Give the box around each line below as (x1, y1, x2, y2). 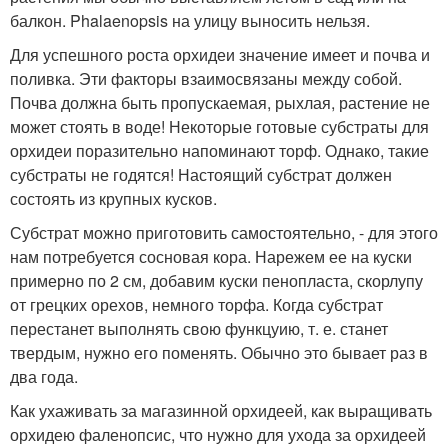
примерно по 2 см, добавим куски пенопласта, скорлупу (10, 269, 423, 293)
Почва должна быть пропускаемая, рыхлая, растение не (10, 91, 430, 115)
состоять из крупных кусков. (10, 187, 217, 211)
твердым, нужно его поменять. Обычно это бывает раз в (10, 341, 428, 365)
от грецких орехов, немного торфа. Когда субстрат (10, 293, 383, 317)
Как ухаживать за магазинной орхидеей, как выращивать (10, 399, 432, 423)
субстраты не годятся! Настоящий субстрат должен (10, 163, 392, 187)
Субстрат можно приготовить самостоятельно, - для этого (10, 221, 438, 245)
